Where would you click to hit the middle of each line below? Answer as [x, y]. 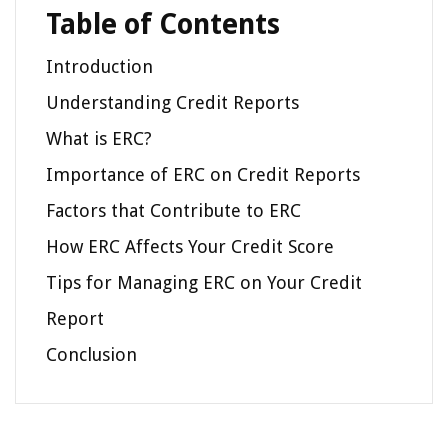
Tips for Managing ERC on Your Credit [204, 282]
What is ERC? [99, 138]
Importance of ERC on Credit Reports [203, 174]
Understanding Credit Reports [172, 102]
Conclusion [91, 354]
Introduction [99, 66]
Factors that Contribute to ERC [173, 210]
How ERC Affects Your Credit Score [190, 246]
